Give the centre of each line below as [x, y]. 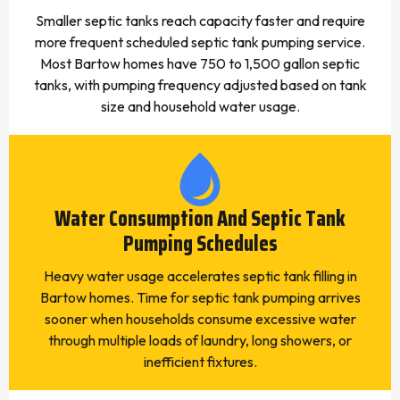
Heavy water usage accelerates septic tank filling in [200, 276]
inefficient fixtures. [200, 362]
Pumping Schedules [200, 244]
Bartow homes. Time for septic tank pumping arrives [200, 297]
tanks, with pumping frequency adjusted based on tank [200, 85]
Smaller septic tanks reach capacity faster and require [200, 21]
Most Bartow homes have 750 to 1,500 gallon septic [200, 63]
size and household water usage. [200, 106]
